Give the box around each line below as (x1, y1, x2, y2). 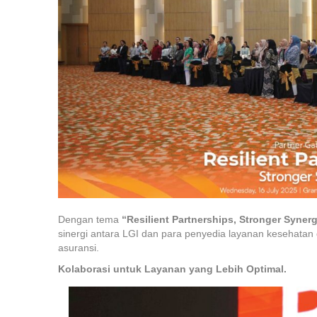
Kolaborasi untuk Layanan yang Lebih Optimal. (58, 263, 287, 275)
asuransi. (58, 242, 99, 254)
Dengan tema (58, 214, 122, 226)
